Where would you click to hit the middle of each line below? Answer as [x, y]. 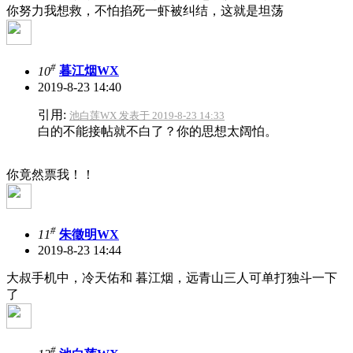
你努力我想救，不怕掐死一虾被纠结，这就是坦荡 [145, 11]
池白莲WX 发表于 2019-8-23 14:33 [147, 115]
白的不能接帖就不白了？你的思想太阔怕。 [158, 131]
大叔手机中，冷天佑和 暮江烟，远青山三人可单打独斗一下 [172, 278]
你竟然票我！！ [50, 174]
